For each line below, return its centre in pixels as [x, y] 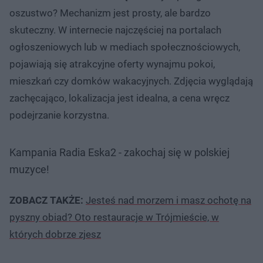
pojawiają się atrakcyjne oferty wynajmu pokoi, [112, 64]
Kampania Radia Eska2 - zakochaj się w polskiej [119, 152]
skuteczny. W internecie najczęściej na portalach [115, 30]
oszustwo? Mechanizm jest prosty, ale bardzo [110, 13]
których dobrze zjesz [55, 234]
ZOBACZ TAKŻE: [48, 200]
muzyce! [29, 169]
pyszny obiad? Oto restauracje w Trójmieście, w [114, 217]
